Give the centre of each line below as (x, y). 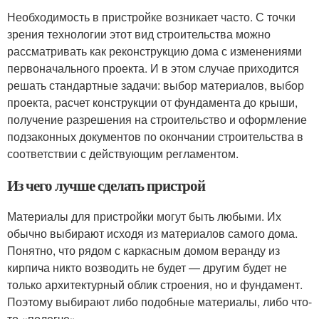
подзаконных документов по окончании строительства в (155, 136)
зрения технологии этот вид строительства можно (139, 34)
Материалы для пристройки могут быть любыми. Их (144, 216)
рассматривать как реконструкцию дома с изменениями (155, 51)
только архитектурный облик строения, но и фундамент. (155, 284)
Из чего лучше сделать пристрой (106, 185)
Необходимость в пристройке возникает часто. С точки (151, 17)
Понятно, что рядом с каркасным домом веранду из (143, 250)
